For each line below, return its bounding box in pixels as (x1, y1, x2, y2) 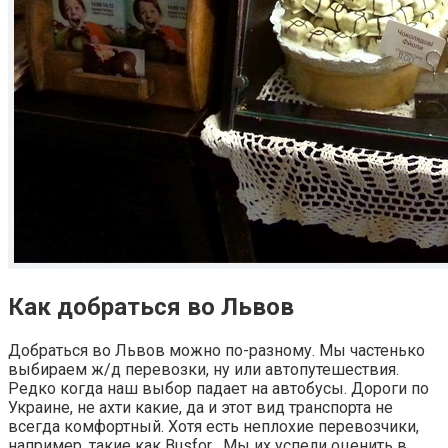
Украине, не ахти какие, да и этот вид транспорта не (8, 397, 393, 417)
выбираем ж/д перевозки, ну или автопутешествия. (8, 359, 399, 379)
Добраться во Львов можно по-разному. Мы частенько (8, 340, 425, 360)
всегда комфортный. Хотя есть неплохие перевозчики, (8, 416, 419, 436)
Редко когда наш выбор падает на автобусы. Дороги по (8, 378, 429, 398)
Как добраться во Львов (8, 292, 294, 321)
